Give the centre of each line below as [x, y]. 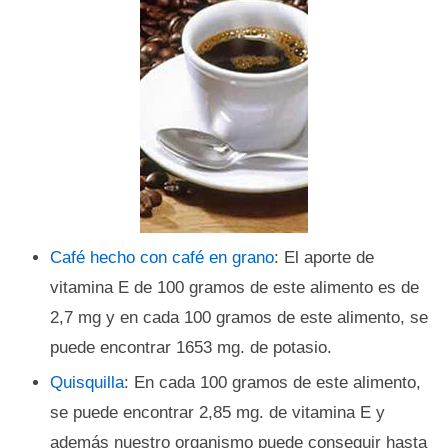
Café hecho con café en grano [162, 257]
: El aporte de [324, 257]
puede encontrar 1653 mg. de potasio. [191, 347]
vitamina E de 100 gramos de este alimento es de [234, 287]
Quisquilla [87, 382]
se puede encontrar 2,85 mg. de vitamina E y [217, 412]
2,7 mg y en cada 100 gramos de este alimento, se [239, 317]
